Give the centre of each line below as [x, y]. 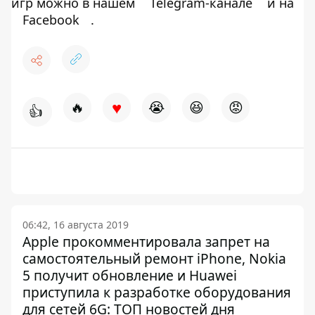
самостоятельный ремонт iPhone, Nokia [154, 258]
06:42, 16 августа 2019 [76, 224]
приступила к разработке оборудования [157, 292]
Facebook [51, 19]
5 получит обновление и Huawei [130, 275]
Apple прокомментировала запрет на [146, 241]
